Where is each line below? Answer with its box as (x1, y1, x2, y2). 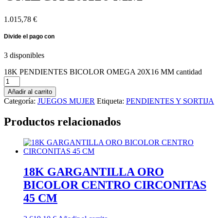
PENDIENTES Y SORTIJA (126, 96, 214, 105)
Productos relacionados (4, 115, 121, 128)
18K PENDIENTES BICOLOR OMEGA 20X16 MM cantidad (4, 67, 202, 76)
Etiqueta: (97, 96, 126, 105)
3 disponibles (4, 51, 44, 59)
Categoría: (4, 96, 37, 105)
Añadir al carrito (8, 88, 52, 95)
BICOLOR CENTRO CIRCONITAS (23, 178, 206, 191)
